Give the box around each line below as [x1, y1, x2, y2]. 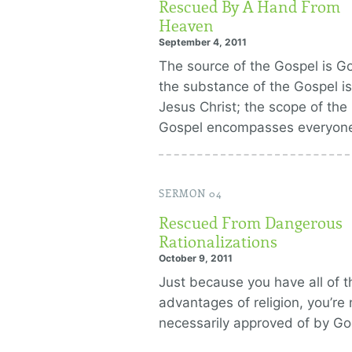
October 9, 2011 [159, 252, 233, 264]
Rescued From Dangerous [159, 214, 343, 233]
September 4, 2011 [159, 36, 247, 48]
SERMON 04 [159, 188, 222, 200]
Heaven [159, 16, 214, 35]
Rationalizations [159, 233, 277, 251]
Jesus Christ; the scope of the [159, 99, 347, 115]
